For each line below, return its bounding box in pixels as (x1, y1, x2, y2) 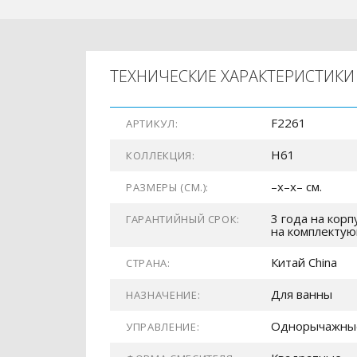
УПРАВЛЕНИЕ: (126, 320, 200, 334)
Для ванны (271, 286, 332, 302)
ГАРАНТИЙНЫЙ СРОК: (126, 212, 241, 226)
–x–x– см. (271, 178, 322, 194)
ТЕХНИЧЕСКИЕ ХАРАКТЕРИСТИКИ (110, 65, 355, 87)
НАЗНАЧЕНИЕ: (126, 288, 201, 302)
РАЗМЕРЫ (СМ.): (126, 180, 210, 194)
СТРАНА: (126, 256, 171, 270)
